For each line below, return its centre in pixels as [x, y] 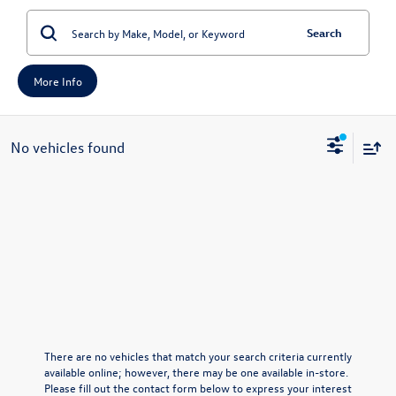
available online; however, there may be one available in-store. [196, 372]
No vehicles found [68, 147]
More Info [57, 80]
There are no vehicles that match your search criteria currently [198, 356]
